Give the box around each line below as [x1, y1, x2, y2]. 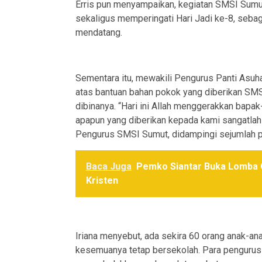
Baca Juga [85, 161, 132, 173]
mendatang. [75, 27, 122, 39]
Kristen [85, 175, 118, 187]
